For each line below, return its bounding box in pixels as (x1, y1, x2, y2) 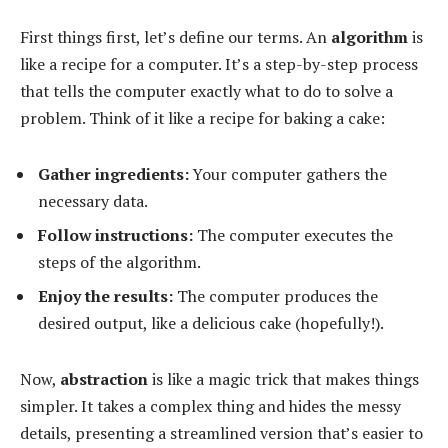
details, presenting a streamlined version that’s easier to (20, 421, 423, 444)
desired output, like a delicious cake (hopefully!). (38, 311, 384, 334)
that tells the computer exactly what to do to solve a (20, 80, 393, 103)
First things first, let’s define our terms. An (20, 26, 331, 49)
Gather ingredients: (38, 162, 189, 185)
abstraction (60, 367, 148, 390)
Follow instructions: (38, 223, 193, 246)
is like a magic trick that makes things (148, 367, 419, 390)
